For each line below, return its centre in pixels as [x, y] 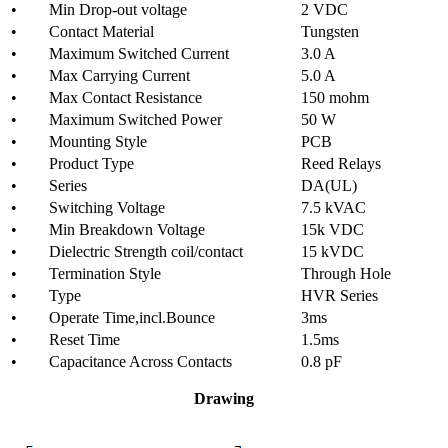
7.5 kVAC [333, 207]
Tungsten [330, 31]
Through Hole [346, 273]
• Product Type [72, 163]
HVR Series [339, 295]
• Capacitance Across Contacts [121, 361]
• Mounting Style [79, 141]
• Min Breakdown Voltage [108, 229]
